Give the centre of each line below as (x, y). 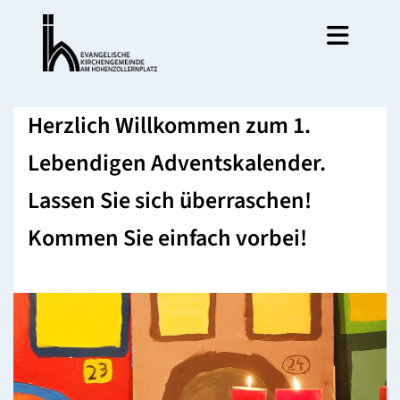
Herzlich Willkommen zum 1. (169, 125)
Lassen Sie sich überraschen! (170, 200)
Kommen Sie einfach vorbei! (167, 238)
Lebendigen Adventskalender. (177, 163)
